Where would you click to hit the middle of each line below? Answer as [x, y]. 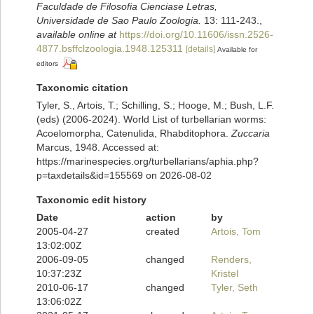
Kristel [225, 274]
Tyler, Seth [235, 288]
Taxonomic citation [82, 88]
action [161, 218]
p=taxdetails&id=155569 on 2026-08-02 [124, 176]
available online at [76, 35]
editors [47, 64]
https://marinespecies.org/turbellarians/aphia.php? [148, 162]
